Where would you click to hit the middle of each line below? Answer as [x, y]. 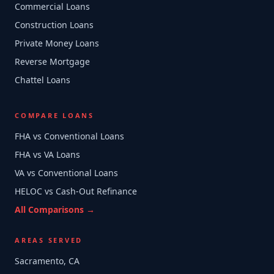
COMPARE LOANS [54, 115]
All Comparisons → [55, 209]
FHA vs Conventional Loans [69, 136]
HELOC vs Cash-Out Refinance [76, 191]
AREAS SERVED [49, 240]
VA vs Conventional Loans [66, 173]
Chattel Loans [43, 80]
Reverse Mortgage [52, 61]
